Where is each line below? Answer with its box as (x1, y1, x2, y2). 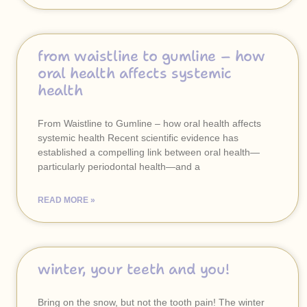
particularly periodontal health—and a (38, 161, 200, 172)
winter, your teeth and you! (38, 260, 230, 279)
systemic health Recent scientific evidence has (38, 132, 238, 143)
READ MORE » (38, 195, 95, 205)
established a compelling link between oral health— (38, 147, 260, 158)
